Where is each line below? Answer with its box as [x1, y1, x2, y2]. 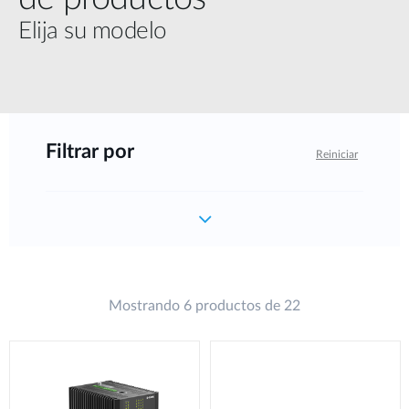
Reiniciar [316, 148, 358, 160]
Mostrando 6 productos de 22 [109, 298, 300, 313]
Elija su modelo [18, 18, 167, 43]
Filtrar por [46, 141, 134, 162]
